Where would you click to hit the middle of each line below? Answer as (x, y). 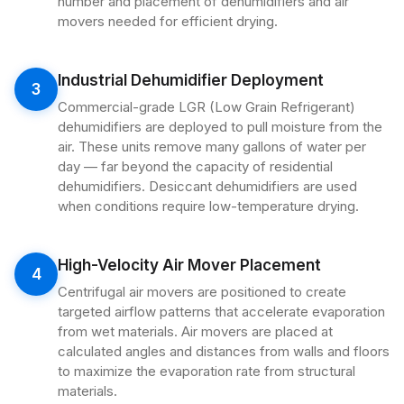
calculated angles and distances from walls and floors (224, 351)
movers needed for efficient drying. (168, 21)
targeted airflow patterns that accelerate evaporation (221, 312)
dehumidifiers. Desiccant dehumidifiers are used (207, 186)
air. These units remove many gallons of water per (212, 147)
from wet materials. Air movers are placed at (195, 331)
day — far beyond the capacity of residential (195, 166)
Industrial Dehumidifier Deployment (191, 80)
